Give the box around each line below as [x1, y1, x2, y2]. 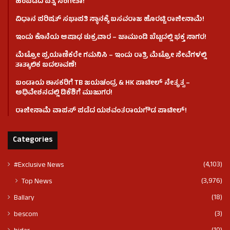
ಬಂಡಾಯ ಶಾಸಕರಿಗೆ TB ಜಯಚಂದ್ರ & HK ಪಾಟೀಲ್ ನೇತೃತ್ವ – [15, 77, 190, 89]
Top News [22, 175, 52, 188]
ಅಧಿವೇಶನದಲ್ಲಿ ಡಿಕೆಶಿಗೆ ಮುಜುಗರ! [15, 87, 112, 99]
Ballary [14, 192, 34, 204]
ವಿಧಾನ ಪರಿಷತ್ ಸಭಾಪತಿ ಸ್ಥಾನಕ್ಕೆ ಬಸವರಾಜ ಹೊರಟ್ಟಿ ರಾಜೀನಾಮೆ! [15, 13, 204, 26]
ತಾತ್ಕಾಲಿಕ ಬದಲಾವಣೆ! [15, 59, 76, 71]
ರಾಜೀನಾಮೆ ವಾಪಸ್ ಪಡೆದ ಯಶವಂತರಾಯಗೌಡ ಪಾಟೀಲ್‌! [15, 105, 187, 117]
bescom [14, 208, 38, 221]
